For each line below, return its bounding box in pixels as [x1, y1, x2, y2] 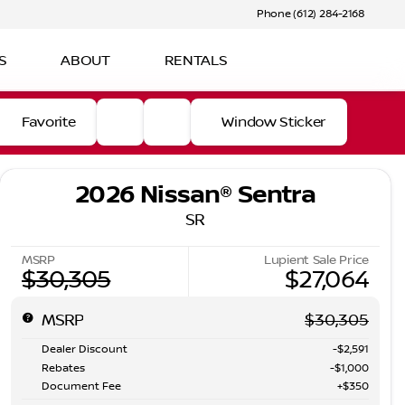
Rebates [42, 361, 85, 375]
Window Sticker [221, 114, 325, 130]
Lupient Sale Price [264, 252, 369, 268]
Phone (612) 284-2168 [256, 7, 365, 21]
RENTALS [164, 52, 228, 69]
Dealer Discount [42, 343, 127, 357]
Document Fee [42, 380, 121, 394]
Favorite [22, 114, 76, 130]
